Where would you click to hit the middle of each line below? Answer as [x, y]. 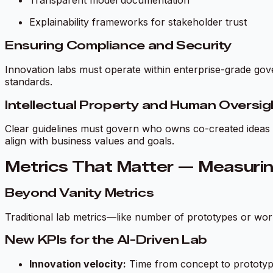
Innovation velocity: [78, 264]
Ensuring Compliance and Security [119, 46]
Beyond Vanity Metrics [80, 193]
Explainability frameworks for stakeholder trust [138, 22]
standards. [29, 81]
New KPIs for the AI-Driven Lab [106, 240]
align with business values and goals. [90, 141]
